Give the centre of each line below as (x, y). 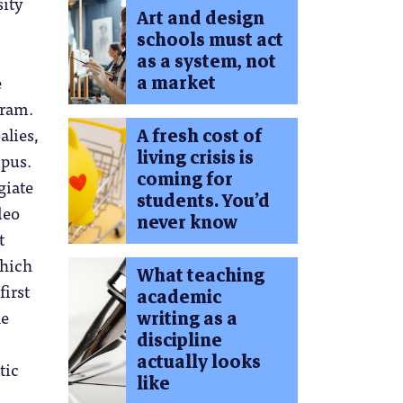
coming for (184, 179)
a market (176, 84)
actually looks (198, 362)
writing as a (187, 318)
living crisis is (195, 157)
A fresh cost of (199, 136)
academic (179, 297)
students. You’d (203, 201)
